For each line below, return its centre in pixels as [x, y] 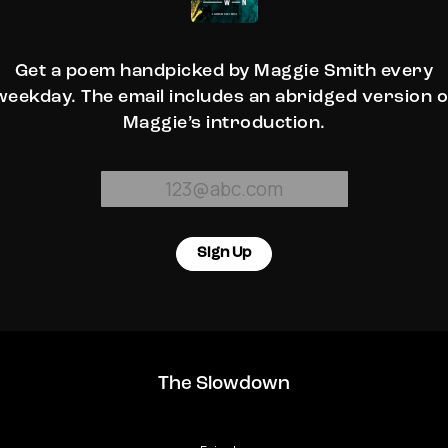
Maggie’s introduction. [224, 122]
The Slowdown [224, 384]
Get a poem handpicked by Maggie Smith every [224, 70]
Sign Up [224, 253]
